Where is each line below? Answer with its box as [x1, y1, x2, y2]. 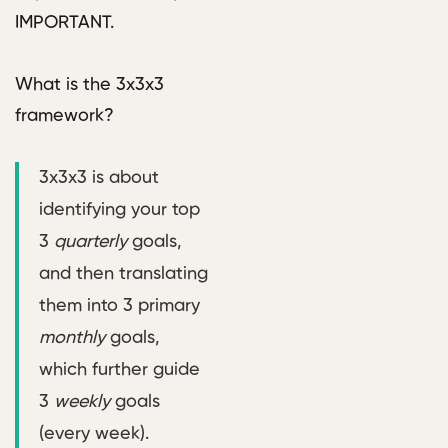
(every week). [39, 425, 149, 444]
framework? [15, 107, 114, 126]
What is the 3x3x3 [15, 76, 164, 95]
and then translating [39, 265, 208, 284]
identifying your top [39, 201, 200, 220]
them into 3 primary [39, 297, 200, 316]
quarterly [54, 233, 127, 252]
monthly [39, 329, 105, 348]
